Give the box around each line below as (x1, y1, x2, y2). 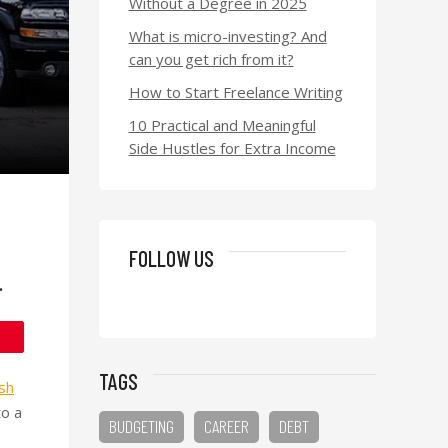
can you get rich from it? (128, 49, 294, 69)
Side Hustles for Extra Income (128, 138, 336, 158)
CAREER (203, 415, 249, 437)
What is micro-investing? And (128, 26, 327, 46)
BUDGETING (108, 415, 174, 437)
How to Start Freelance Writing (128, 82, 343, 102)
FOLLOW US (128, 245, 214, 271)
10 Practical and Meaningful (128, 115, 316, 135)
